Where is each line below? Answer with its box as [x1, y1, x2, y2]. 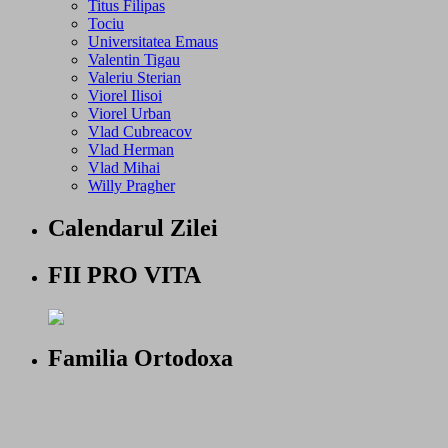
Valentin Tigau [88, 50, 180, 68]
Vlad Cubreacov [88, 122, 192, 140]
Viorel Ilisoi [88, 86, 162, 104]
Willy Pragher [88, 176, 175, 194]
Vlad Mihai [88, 158, 160, 176]
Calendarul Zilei [48, 214, 218, 241]
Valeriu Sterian [88, 68, 181, 86]
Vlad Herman [88, 140, 174, 158]
